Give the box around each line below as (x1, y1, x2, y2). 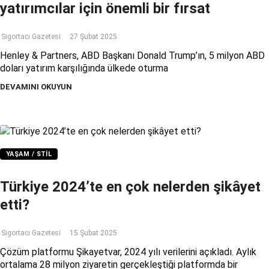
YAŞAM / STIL (6, 150, 52, 158)
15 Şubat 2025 (70, 228, 117, 237)
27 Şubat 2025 (70, 32, 117, 41)
